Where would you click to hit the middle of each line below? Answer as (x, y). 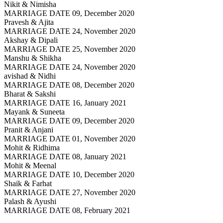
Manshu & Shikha (33, 58)
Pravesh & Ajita (29, 22)
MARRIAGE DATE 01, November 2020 (70, 138)
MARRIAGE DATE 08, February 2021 (67, 210)
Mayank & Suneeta (34, 111)
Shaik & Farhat (28, 183)
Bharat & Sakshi (30, 94)
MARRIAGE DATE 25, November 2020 (70, 49)
